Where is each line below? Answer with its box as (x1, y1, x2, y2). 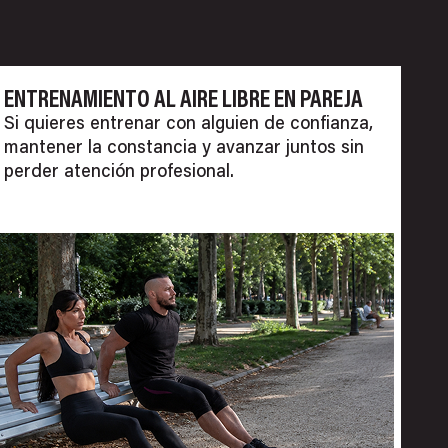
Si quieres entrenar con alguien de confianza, (4, 115, 374, 134)
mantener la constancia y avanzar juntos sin (4, 139, 365, 158)
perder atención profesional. (4, 163, 235, 182)
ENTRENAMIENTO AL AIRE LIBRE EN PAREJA (4, 88, 364, 113)
